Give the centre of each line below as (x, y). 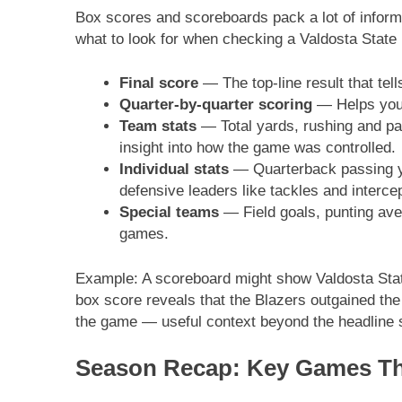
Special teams (169, 213)
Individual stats (174, 170)
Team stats (157, 127)
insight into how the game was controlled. (257, 148)
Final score (158, 83)
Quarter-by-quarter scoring (215, 105)
